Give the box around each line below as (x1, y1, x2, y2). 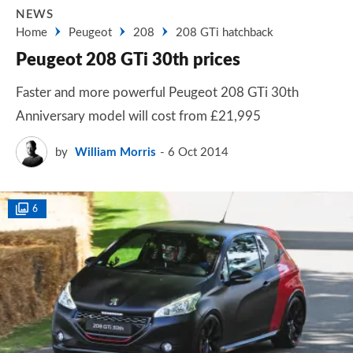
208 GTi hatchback (176, 27, 273, 39)
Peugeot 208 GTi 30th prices (16, 51, 240, 69)
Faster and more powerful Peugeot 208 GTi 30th (16, 86, 299, 99)
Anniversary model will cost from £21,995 (16, 110, 261, 123)
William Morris (75, 146, 156, 158)
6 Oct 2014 (168, 146, 229, 158)
